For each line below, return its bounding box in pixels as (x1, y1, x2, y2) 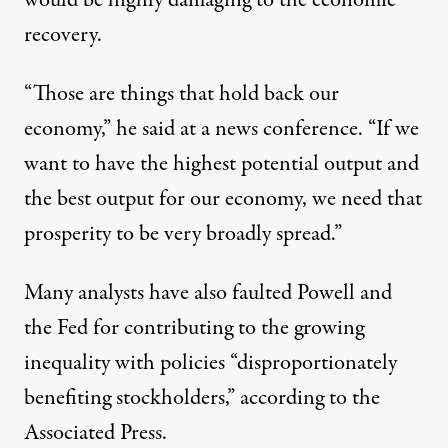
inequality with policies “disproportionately (24, 347, 397, 380)
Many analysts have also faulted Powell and (24, 277, 392, 310)
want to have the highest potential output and (24, 148, 419, 181)
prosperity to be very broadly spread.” (24, 218, 342, 251)
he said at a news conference (116, 113, 358, 146)
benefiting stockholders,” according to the (24, 382, 380, 415)
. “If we (358, 113, 419, 146)
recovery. (24, 19, 102, 52)
